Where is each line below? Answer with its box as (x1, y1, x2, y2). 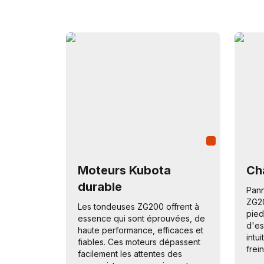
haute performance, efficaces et (78, 225, 203, 235)
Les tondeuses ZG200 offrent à (78, 202, 199, 212)
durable (78, 180, 122, 194)
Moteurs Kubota (78, 163, 171, 177)
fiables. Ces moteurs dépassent (78, 237, 200, 247)
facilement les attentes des (78, 249, 182, 259)
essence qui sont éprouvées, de (78, 213, 205, 223)
